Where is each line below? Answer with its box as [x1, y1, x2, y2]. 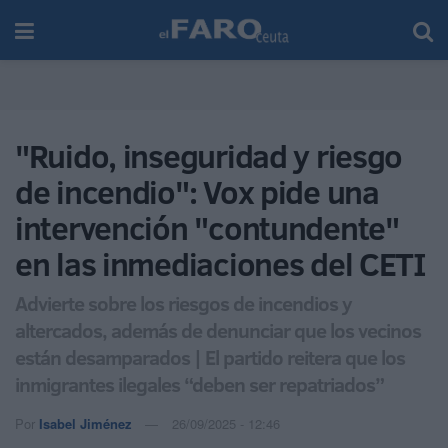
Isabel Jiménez [39, 413, 132, 433]
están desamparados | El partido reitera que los [15, 342, 405, 371]
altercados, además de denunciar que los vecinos [15, 315, 421, 344]
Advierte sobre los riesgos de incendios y [15, 288, 352, 317]
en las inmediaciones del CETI [15, 242, 426, 286]
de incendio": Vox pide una [15, 170, 379, 214]
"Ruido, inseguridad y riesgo [15, 134, 403, 178]
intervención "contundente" [15, 206, 399, 250]
